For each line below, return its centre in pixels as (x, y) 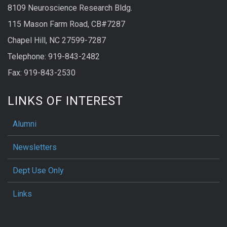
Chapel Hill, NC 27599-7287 (57, 41)
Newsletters (35, 147)
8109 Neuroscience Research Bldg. (70, 8)
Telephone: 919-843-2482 (54, 57)
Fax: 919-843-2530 (42, 73)
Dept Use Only (38, 171)
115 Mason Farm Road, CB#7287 (66, 24)
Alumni (25, 124)
